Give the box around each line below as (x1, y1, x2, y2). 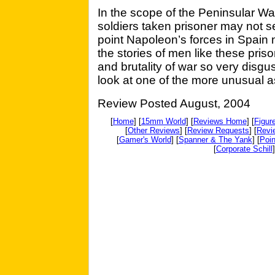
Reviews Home (193, 117, 247, 126)
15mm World (141, 117, 186, 126)
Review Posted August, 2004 (98, 97, 250, 110)
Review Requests (187, 126, 249, 135)
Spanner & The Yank (178, 135, 252, 144)
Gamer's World (118, 135, 171, 144)
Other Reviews (128, 126, 180, 135)
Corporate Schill (215, 144, 273, 153)
